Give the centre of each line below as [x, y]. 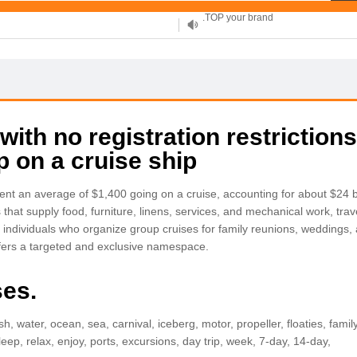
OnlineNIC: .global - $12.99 [261, 77]
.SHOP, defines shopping [256, 51]
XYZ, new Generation [249, 25]
